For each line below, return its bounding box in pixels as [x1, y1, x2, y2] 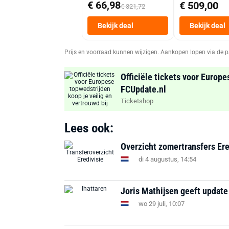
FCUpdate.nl [121, 84, 166, 95]
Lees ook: [64, 121, 113, 135]
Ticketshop [121, 97, 153, 105]
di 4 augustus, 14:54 [139, 155, 196, 163]
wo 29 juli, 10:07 [139, 199, 185, 208]
